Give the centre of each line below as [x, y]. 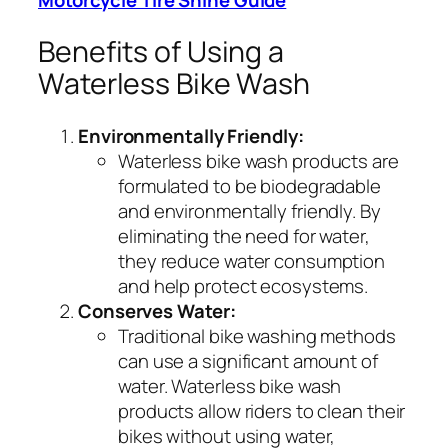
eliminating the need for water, [244, 236]
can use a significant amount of [248, 361]
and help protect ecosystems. [243, 286]
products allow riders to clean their [262, 411]
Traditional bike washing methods [257, 336]
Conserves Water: [157, 311]
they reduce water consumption [252, 261]
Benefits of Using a [161, 52]
